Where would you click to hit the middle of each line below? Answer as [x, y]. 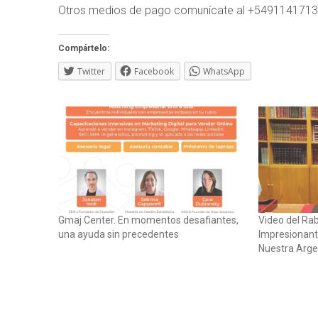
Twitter [91, 72]
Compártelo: [84, 49]
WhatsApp [224, 72]
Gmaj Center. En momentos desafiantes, [148, 220]
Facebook [154, 72]
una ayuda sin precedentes [119, 234]
